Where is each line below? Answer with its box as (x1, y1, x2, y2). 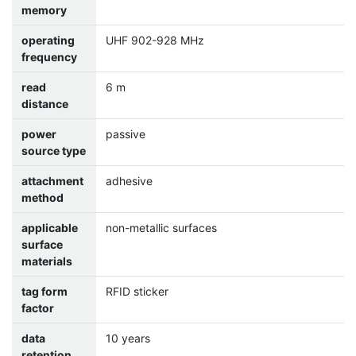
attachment (21, 174, 83, 188)
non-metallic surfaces (106, 221, 217, 235)
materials (21, 254, 72, 269)
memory (21, 3, 67, 17)
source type (21, 144, 86, 158)
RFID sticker (106, 284, 168, 299)
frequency (21, 50, 77, 64)
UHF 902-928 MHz (106, 33, 204, 48)
